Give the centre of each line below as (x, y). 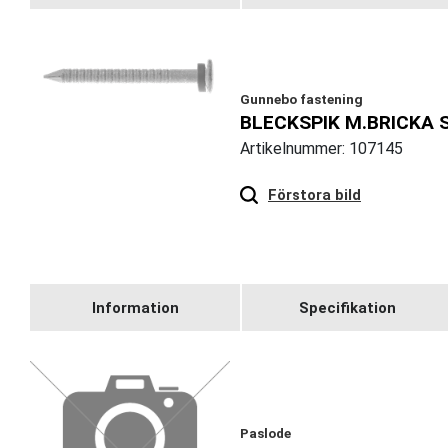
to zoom (410, 177)
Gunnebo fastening (301, 99)
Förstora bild (314, 195)
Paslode (265, 433)
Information (135, 307)
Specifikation (347, 307)
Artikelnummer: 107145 (321, 149)
